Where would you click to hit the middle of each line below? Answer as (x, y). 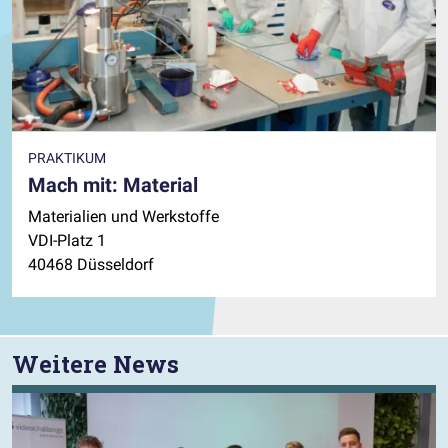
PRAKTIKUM (67, 158)
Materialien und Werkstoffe (123, 217)
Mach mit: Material (113, 185)
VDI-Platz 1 (67, 241)
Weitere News (95, 364)
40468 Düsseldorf (91, 265)
